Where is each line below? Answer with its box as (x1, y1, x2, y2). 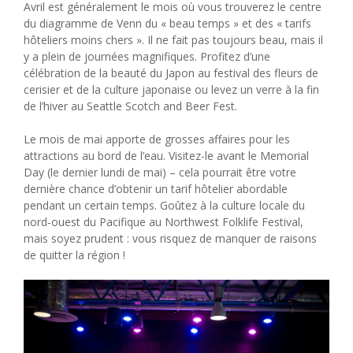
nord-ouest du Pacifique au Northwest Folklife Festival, (24, 214, 303, 230)
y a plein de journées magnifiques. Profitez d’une (24, 49, 270, 65)
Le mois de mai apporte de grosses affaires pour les (24, 132, 290, 147)
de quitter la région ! (24, 247, 125, 263)
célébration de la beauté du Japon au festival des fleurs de (24, 65, 318, 81)
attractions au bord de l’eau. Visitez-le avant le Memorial (24, 148, 309, 164)
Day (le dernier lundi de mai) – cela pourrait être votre (24, 165, 296, 180)
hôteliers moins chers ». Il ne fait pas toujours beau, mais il (24, 32, 323, 48)
